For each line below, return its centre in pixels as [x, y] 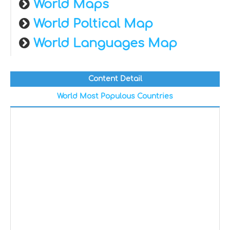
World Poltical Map [93, 24]
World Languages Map [105, 43]
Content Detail [115, 79]
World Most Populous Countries [115, 96]
